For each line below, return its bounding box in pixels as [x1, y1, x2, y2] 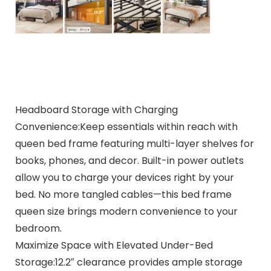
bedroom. [15, 221, 62, 235]
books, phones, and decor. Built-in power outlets [15, 153, 244, 168]
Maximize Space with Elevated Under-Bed [15, 238, 213, 252]
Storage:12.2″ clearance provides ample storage [15, 255, 243, 269]
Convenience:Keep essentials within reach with [15, 119, 238, 134]
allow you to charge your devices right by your [15, 170, 234, 184]
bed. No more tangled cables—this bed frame [15, 187, 232, 201]
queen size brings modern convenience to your [15, 204, 238, 218]
